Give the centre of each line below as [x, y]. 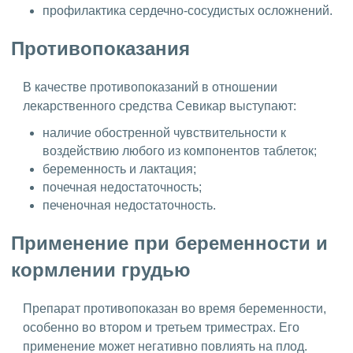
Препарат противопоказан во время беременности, [175, 308]
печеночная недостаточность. [129, 205]
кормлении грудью [101, 269]
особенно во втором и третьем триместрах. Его [161, 327]
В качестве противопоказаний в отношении [150, 87]
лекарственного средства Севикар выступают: [160, 106]
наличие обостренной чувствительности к [164, 132]
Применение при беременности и [169, 243]
